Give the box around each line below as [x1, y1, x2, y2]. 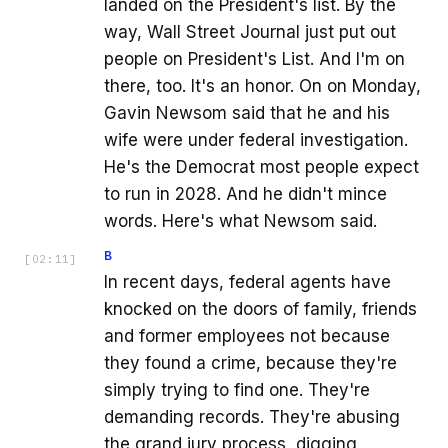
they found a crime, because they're [104, 352, 397, 373]
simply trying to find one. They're [104, 379, 370, 400]
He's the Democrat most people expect [104, 156, 419, 177]
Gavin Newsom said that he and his [104, 102, 390, 123]
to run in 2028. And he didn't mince [104, 183, 387, 204]
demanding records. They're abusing [104, 406, 400, 427]
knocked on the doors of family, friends [104, 298, 417, 319]
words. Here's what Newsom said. [104, 210, 377, 231]
